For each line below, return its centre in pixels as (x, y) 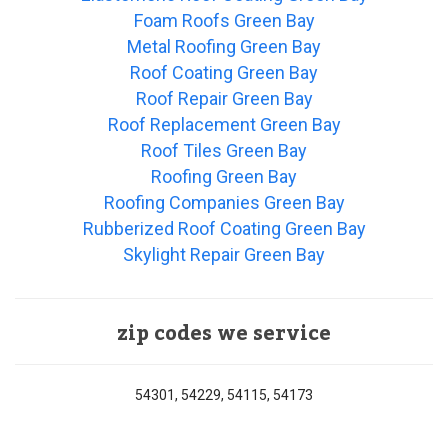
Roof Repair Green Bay (224, 99)
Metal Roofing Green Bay (224, 47)
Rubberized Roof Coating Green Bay (224, 229)
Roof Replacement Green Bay (224, 125)
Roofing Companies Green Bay (224, 203)
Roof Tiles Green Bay (224, 151)
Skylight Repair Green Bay (224, 255)
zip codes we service (224, 334)
